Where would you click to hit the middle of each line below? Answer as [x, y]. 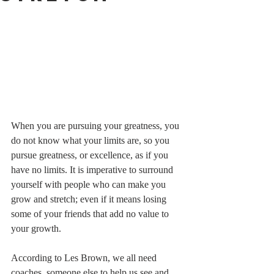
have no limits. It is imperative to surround [93, 169]
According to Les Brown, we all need [85, 257]
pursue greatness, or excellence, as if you [91, 155]
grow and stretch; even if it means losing [90, 199]
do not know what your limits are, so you [91, 140]
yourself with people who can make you [90, 184]
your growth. [40, 228]
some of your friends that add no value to [91, 213]
